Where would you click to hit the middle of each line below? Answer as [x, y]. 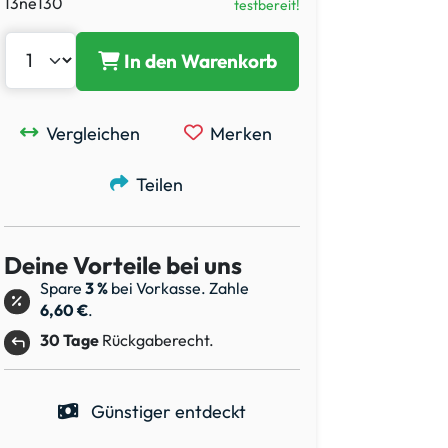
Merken [241, 133]
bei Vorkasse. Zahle [178, 288]
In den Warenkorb [201, 61]
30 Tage [69, 340]
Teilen [159, 184]
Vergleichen [93, 133]
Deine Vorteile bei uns [123, 264]
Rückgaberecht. [156, 340]
